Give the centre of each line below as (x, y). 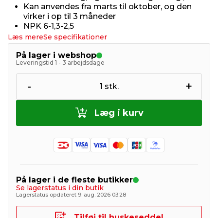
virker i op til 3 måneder (70, 16)
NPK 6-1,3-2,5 (49, 26)
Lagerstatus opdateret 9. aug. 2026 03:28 (71, 195)
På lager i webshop (56, 55)
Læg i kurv (119, 113)
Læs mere (26, 37)
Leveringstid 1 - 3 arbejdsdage (60, 63)
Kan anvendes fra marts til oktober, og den (108, 7)
